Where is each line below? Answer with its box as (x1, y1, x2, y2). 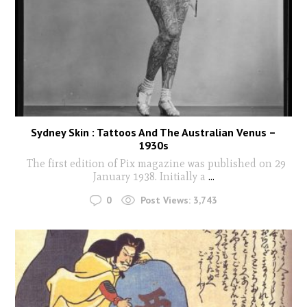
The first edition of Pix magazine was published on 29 (21, 156, 286, 170)
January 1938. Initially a (93, 169, 206, 183)
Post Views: (140, 194, 191, 207)
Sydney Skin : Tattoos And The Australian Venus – (31, 125, 276, 139)
